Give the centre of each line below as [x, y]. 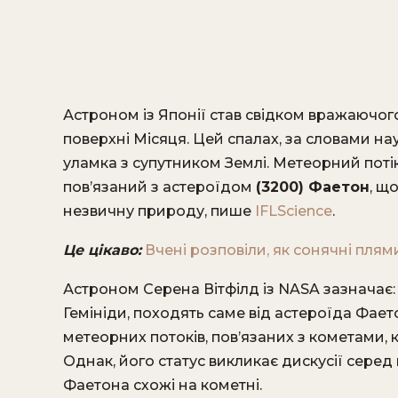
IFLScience [294, 211]
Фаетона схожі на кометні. [163, 385]
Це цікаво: [102, 250]
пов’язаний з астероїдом [159, 187]
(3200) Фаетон [313, 187]
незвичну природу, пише [159, 211]
